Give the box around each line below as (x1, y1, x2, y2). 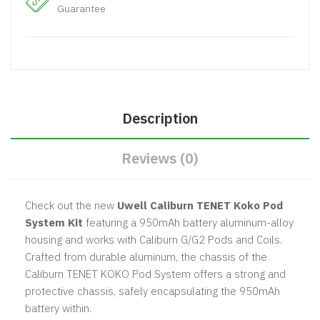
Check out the (25, 198, 94, 212)
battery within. (25, 301, 91, 315)
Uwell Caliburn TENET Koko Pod (117, 198, 283, 212)
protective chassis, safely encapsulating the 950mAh (25, 284, 280, 298)
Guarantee (57, 1, 106, 15)
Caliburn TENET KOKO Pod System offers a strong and (25, 266, 286, 281)
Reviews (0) (121, 148, 199, 168)
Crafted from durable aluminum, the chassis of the (25, 249, 267, 264)
